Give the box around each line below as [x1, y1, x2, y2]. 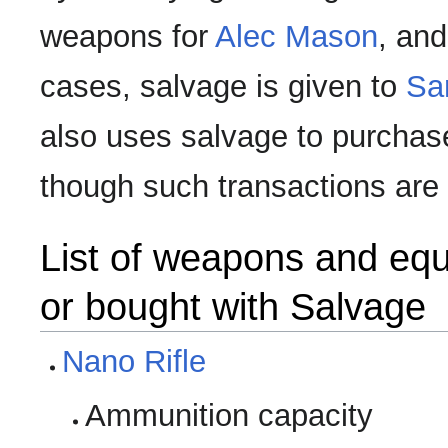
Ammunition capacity [84, 398, 373, 434]
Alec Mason [215, 19, 378, 55]
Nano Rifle [62, 344, 207, 380]
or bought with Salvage [40, 285, 426, 329]
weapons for [40, 19, 215, 55]
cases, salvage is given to [40, 69, 406, 105]
